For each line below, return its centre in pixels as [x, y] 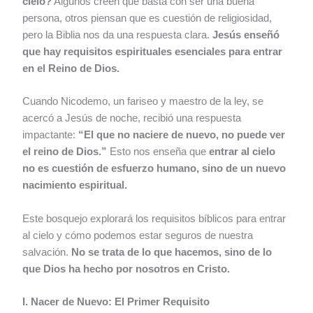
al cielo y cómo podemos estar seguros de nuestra [138, 235]
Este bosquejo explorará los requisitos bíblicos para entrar [154, 218]
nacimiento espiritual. [75, 185]
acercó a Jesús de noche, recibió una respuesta [132, 118]
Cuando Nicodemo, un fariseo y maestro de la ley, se [143, 102]
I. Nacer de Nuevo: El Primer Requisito [116, 302]
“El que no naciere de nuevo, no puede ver [182, 135]
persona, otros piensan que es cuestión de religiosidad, [147, 19]
